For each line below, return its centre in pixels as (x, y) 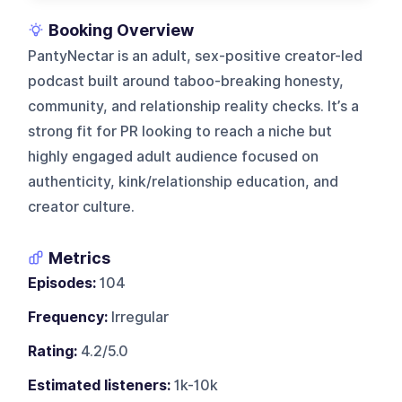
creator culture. (82, 206)
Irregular (139, 317)
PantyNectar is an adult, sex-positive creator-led (196, 56)
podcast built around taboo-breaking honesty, (186, 81)
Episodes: (62, 283)
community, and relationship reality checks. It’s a (194, 106)
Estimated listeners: (100, 385)
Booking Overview (122, 30)
